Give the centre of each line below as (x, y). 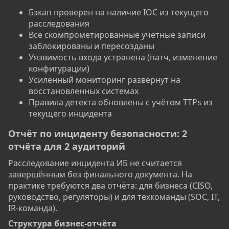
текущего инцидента (70, 114)
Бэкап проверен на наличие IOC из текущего (119, 13)
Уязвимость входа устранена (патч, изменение (123, 58)
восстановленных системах (84, 91)
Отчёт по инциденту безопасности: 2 (98, 134)
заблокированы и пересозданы (91, 46)
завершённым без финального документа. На (100, 175)
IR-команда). (33, 208)
